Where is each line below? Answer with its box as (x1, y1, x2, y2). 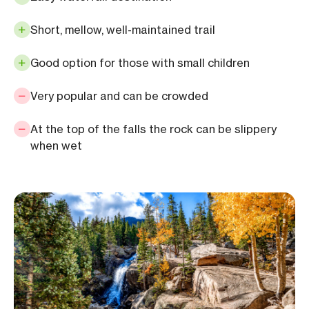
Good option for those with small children (30, 56, 250, 70)
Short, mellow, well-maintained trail (30, 23, 215, 37)
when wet (30, 139, 82, 153)
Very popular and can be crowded (30, 89, 208, 103)
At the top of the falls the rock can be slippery (30, 122, 277, 137)
